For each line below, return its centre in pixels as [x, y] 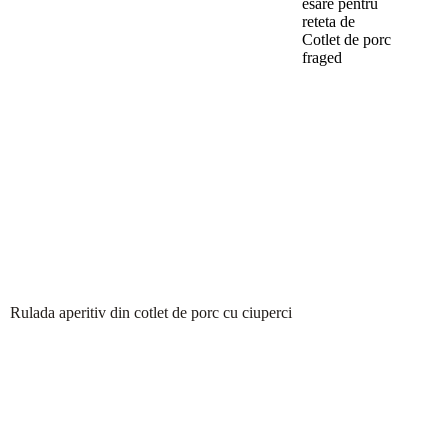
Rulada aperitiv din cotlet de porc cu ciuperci [151, 312]
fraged [322, 58]
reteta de [328, 22]
